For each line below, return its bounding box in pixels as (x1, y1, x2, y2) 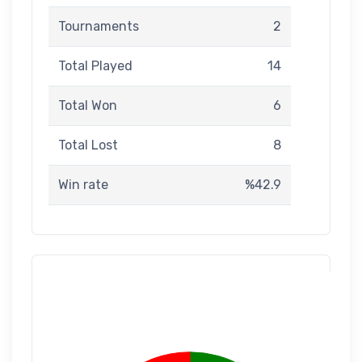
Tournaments (58, 19, 139, 34)
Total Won (58, 98, 117, 113)
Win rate (58, 177, 108, 192)
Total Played (58, 58, 133, 74)
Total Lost (58, 137, 118, 153)
